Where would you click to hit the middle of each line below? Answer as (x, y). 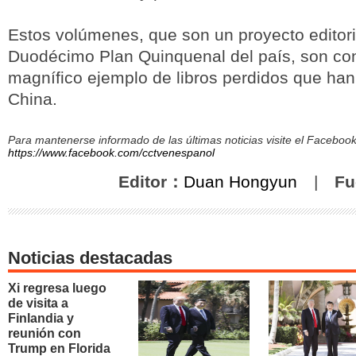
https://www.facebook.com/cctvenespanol (111, 153)
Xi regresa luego (57, 288)
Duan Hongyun (240, 182)
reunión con (44, 333)
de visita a (38, 303)
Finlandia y (41, 318)
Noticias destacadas (90, 258)
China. (33, 99)
